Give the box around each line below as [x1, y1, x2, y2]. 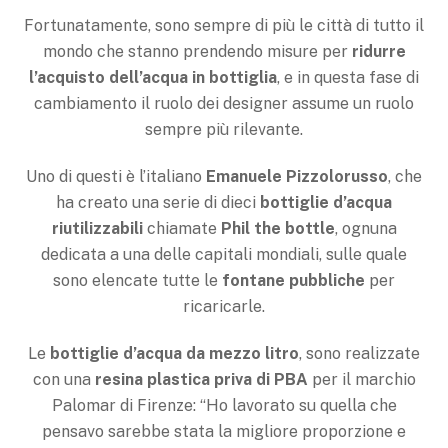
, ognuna [334, 219, 397, 239]
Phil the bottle [220, 219, 335, 239]
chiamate [142, 219, 221, 239]
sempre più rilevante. [145, 120, 303, 140]
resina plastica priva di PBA [94, 369, 308, 389]
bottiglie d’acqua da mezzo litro [50, 343, 299, 363]
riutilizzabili [51, 219, 143, 239]
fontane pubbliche [218, 271, 369, 291]
